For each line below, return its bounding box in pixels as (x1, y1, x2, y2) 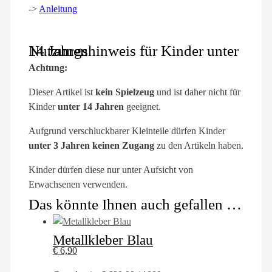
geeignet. (124, 101, 161, 112)
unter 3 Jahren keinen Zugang (29, 140, 154, 151)
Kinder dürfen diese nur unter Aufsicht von (29, 165, 193, 175)
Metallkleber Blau (53, 233, 153, 248)
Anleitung (39, 3, 77, 14)
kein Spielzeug (95, 87, 154, 98)
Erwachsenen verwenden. (29, 179, 127, 190)
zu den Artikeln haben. (154, 140, 243, 151)
